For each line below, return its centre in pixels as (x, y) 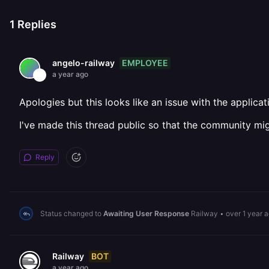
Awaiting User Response (146, 213)
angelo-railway (83, 63)
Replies (36, 24)
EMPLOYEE (145, 62)
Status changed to (72, 213)
